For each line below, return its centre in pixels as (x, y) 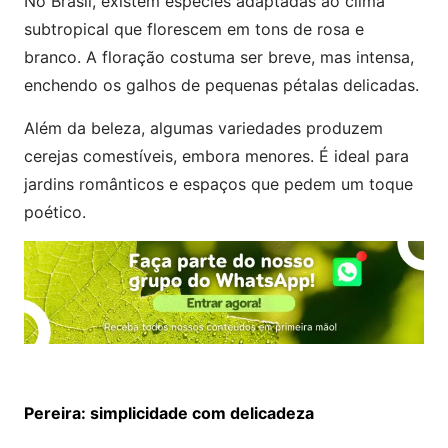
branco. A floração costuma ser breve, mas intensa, (219, 56)
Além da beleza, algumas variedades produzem (203, 127)
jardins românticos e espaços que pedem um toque (218, 183)
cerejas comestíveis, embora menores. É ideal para (216, 155)
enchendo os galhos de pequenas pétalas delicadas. (221, 84)
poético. (55, 211)
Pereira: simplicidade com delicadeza (169, 412)
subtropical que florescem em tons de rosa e (194, 28)
